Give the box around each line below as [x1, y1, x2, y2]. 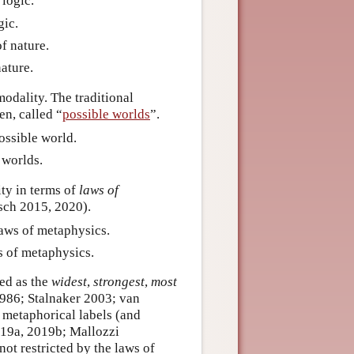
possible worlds [62, 106, 150, 122]
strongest [93, 274, 145, 290]
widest [51, 274, 87, 290]
